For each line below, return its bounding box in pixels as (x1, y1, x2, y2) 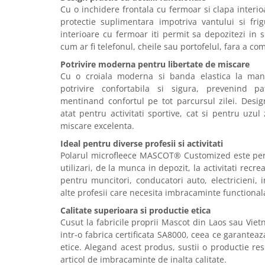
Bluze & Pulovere (9, 247, 76, 258)
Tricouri (9, 231, 40, 243)
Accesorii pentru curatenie (9, 97, 116, 108)
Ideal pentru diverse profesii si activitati (60, 137, 223, 149)
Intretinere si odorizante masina (9, 60, 140, 72)
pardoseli (9, 42, 47, 53)
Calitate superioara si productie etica (60, 204, 211, 216)
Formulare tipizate (9, 131, 83, 142)
